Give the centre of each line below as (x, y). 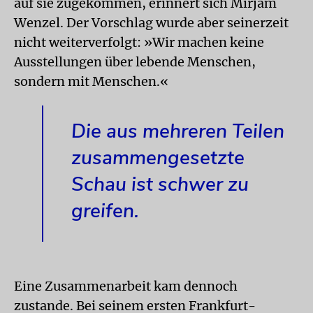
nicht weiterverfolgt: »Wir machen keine (139, 42)
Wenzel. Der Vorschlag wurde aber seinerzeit (151, 22)
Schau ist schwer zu (160, 184)
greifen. (105, 211)
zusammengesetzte (158, 158)
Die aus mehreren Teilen (178, 131)
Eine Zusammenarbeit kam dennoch (126, 286)
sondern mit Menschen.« (91, 81)
